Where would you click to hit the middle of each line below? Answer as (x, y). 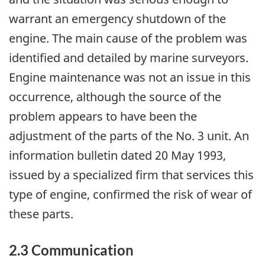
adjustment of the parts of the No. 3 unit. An (129, 135)
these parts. (41, 214)
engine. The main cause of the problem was (128, 38)
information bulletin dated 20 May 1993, (117, 155)
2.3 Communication (71, 250)
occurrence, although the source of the (115, 96)
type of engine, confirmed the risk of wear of (130, 194)
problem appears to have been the (103, 116)
